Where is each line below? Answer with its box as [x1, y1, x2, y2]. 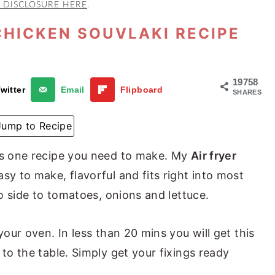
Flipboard [120, 85, 163, 95]
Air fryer [190, 149, 237, 162]
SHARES [233, 88, 262, 96]
